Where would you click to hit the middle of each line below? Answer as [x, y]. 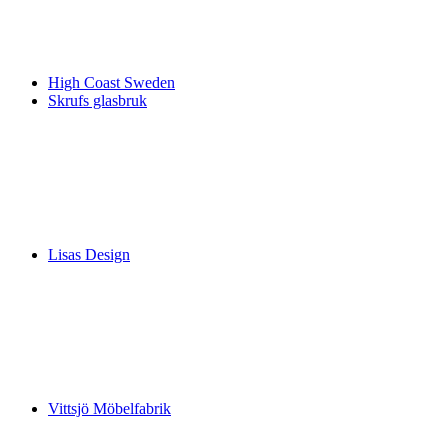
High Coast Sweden [111, 82]
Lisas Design [89, 254]
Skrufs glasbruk [97, 100]
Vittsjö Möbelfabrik [109, 408]
